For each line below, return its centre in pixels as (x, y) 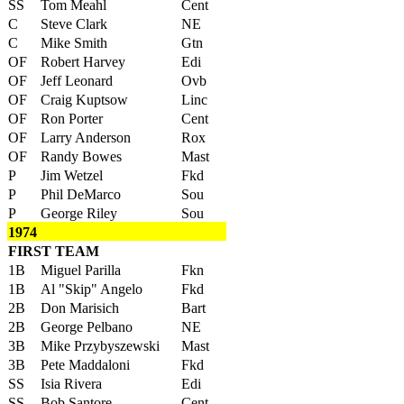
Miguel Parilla (81, 270)
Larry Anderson (86, 138)
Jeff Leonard (77, 81)
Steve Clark (74, 24)
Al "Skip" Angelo (92, 289)
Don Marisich (80, 308)
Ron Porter (72, 119)
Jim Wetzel (72, 175)
